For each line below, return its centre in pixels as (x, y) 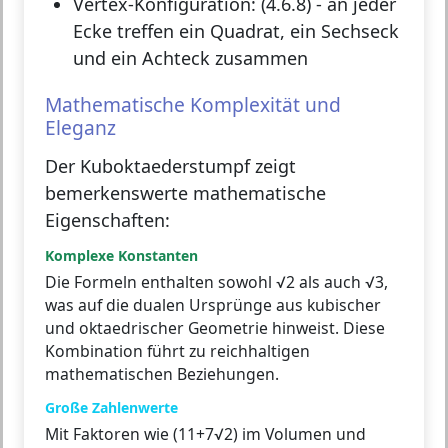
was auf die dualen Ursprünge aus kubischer (213, 305)
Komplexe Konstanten (121, 256)
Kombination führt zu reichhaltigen (177, 351)
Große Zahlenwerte (111, 408)
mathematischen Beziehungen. (162, 374)
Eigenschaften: (107, 220)
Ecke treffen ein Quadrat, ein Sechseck (236, 31)
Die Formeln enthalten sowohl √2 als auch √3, (216, 282)
